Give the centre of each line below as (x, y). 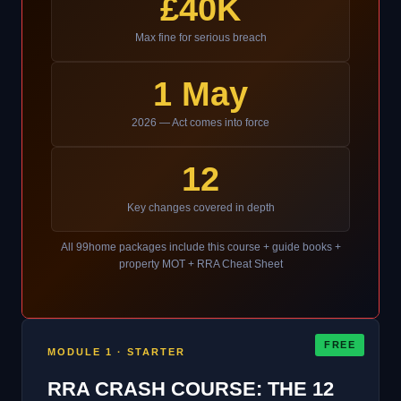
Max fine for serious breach (200, 37)
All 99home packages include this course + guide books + (200, 247)
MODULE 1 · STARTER (116, 351)
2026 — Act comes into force (200, 122)
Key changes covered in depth (200, 207)
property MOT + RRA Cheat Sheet (200, 264)
